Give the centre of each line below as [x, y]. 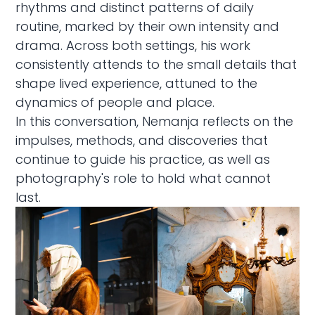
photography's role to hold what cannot [143, 178]
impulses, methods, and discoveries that [142, 140]
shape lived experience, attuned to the [137, 83]
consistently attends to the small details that [156, 64]
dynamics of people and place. [115, 102]
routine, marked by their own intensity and [148, 26]
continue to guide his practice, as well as [143, 159]
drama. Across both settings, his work [133, 45]
